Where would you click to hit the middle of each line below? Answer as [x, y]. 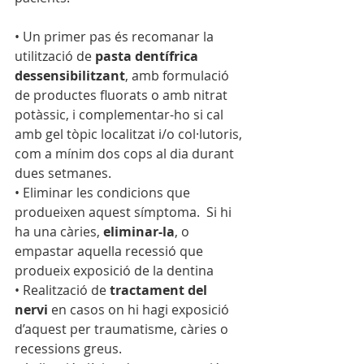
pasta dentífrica [148, 56]
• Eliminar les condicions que [104, 193]
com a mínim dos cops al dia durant [126, 154]
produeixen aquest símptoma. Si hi [125, 212]
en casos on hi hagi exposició [140, 310]
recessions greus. [68, 349]
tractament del [160, 290]
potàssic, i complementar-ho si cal [121, 115]
